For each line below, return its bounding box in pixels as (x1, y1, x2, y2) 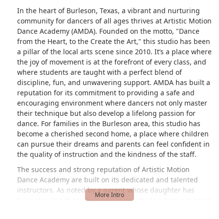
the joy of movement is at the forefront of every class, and (17, 57, 206, 66)
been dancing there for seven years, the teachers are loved (17, 195, 211, 205)
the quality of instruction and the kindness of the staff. (17, 149, 197, 159)
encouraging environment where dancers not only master (17, 98, 207, 108)
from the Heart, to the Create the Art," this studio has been (17, 36, 210, 46)
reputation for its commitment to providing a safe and (17, 88, 195, 97)
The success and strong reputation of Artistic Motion (17, 164, 190, 174)
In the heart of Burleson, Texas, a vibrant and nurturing (17, 5, 200, 15)
